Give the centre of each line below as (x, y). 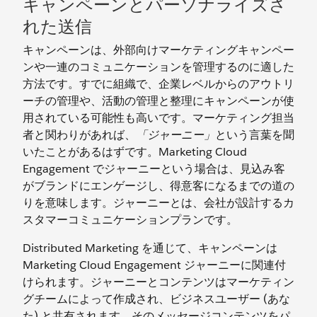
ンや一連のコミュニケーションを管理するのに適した (158, 67)
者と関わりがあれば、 (79, 135)
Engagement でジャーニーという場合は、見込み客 (154, 169)
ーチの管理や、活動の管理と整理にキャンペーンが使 (158, 101)
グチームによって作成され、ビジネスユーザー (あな (156, 299)
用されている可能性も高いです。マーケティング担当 (158, 118)
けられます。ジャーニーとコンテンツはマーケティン (158, 282)
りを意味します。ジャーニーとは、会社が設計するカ (158, 203)
